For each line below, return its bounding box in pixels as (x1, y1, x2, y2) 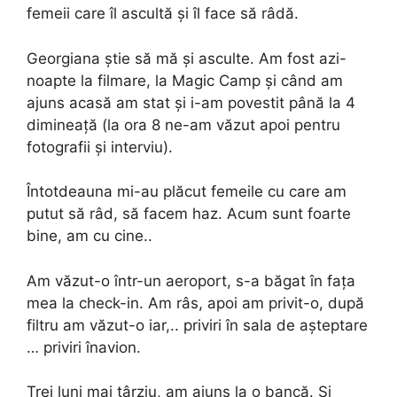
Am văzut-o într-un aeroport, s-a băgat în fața (27, 271, 355, 290)
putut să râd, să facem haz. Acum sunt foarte (27, 205, 351, 223)
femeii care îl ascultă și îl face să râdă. (27, 4, 299, 23)
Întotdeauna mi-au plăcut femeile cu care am (27, 183, 346, 201)
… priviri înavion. (27, 338, 141, 356)
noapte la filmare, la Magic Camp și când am (27, 71, 343, 90)
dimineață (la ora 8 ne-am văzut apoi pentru (27, 115, 340, 134)
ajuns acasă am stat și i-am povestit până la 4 (27, 93, 355, 112)
